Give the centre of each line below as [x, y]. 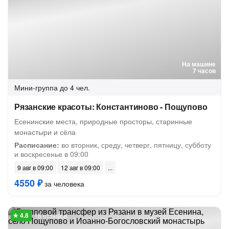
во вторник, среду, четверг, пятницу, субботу [135, 145]
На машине [199, 64]
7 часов [204, 71]
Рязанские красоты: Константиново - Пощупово [111, 107]
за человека [63, 184]
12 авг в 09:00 [81, 167]
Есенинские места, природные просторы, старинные [103, 121]
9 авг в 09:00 [35, 167]
